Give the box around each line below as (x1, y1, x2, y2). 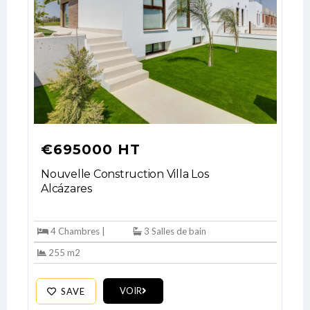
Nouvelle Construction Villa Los (41, 167, 209, 181)
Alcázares (41, 182, 92, 196)
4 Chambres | (48, 226, 105, 237)
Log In (86, 280, 122, 294)
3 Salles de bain (142, 226, 207, 237)
